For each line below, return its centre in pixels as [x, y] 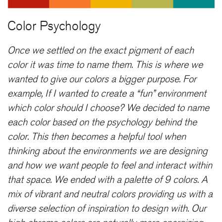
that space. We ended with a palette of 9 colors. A [108, 180]
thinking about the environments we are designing [108, 151]
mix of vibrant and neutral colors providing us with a [110, 194]
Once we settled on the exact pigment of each [101, 50]
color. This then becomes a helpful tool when [97, 137]
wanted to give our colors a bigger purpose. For [102, 79]
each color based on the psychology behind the [102, 122]
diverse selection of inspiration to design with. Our [107, 208]
